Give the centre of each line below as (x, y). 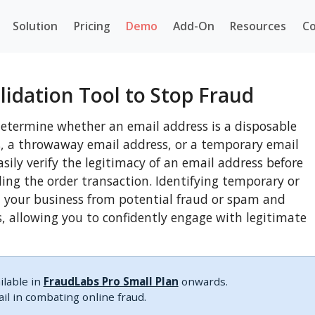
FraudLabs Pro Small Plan (111, 281)
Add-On (194, 26)
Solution (36, 26)
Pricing (92, 26)
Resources (258, 26)
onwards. (203, 281)
